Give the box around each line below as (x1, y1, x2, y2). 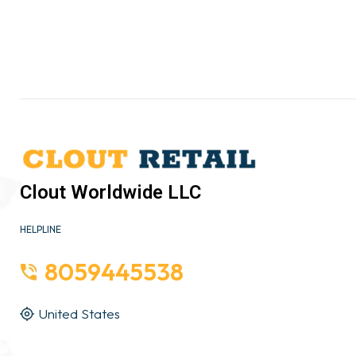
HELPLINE (20, 223, 61, 236)
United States (38, 305, 120, 323)
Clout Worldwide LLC (20, 181, 201, 204)
